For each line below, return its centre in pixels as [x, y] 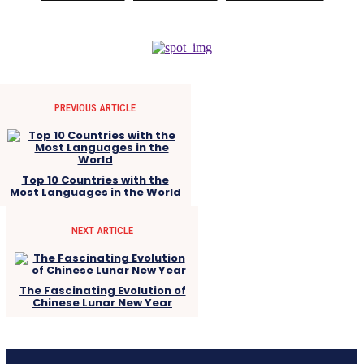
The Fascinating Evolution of [102, 291]
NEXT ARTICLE [102, 231]
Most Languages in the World [95, 193]
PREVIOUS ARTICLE [95, 108]
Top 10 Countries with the [95, 180]
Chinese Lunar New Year [102, 303]
